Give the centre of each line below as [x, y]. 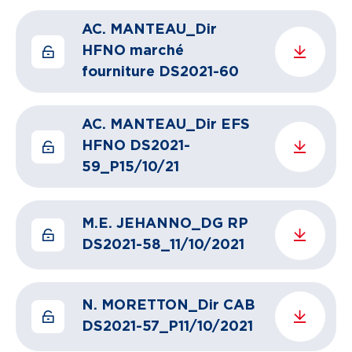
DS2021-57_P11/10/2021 [167, 327]
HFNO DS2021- [136, 146]
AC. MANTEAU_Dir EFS [166, 125]
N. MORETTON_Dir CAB [168, 306]
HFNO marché [133, 51]
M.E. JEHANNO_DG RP [165, 224]
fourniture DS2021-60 [160, 72]
